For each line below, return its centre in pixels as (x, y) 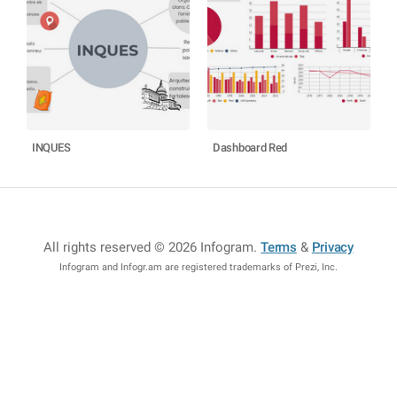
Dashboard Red (250, 148)
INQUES (51, 148)
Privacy (332, 247)
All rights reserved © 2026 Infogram (149, 247)
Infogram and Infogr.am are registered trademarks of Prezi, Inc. (198, 267)
